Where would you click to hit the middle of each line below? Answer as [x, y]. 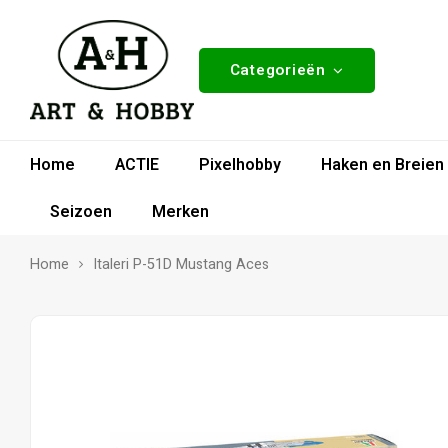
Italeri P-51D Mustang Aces [181, 264]
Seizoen [81, 211]
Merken [180, 211]
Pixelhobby [240, 164]
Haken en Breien [382, 164]
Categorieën [277, 69]
